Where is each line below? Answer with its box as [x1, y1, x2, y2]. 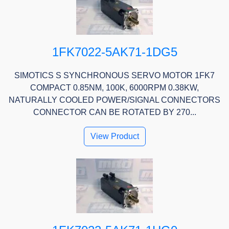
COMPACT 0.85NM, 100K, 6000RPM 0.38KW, [30, 83, 199, 93]
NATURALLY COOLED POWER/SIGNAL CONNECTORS [9, 96, 220, 105]
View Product [90, 132, 139, 141]
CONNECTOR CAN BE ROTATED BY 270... [33, 108, 196, 117]
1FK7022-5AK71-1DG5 [52, 45, 177, 59]
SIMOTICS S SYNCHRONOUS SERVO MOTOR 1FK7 [14, 71, 215, 80]
